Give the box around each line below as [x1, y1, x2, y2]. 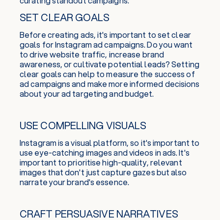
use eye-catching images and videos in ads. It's [20, 147, 190, 158]
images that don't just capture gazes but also [20, 166, 187, 178]
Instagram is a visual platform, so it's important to [20, 137, 200, 148]
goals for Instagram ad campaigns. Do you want [20, 39, 193, 50]
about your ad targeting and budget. [20, 88, 154, 99]
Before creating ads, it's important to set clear [20, 29, 191, 40]
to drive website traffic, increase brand [20, 49, 165, 60]
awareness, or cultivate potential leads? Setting [20, 58, 199, 70]
